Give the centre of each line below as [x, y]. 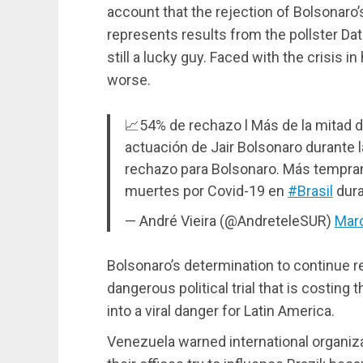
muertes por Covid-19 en [206, 191]
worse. [129, 80]
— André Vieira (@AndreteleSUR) [229, 221]
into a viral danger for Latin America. [221, 311]
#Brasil [310, 191]
